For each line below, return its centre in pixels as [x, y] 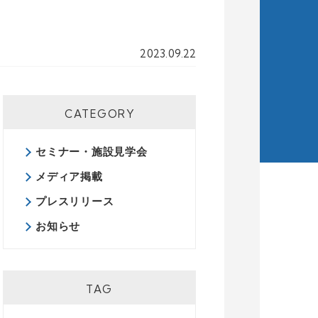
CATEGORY [99, 114]
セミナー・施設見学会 [92, 152]
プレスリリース [75, 201]
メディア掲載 [69, 176]
